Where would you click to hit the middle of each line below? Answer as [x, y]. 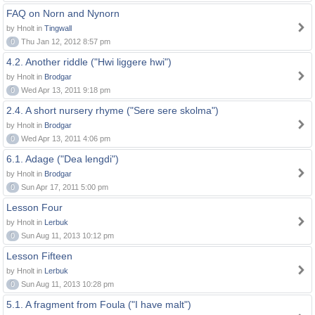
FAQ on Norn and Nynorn [63, 13]
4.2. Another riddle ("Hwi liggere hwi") [89, 62]
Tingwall [58, 28]
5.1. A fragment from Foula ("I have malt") [99, 304]
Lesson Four [34, 207]
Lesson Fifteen [39, 256]
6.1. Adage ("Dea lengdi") [63, 159]
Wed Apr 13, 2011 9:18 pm [65, 90]
